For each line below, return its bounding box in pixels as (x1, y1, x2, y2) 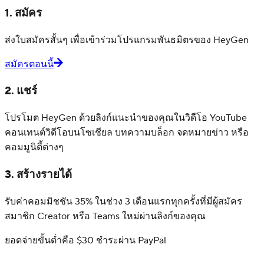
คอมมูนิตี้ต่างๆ (5, 141, 64, 154)
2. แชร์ (5, 84, 37, 98)
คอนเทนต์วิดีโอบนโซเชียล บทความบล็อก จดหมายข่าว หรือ (5, 127, 249, 139)
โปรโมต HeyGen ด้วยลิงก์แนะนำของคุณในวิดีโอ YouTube (5, 112, 247, 124)
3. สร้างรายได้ (5, 167, 72, 181)
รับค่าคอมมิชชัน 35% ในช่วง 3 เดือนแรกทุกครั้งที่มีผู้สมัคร (5, 195, 242, 207)
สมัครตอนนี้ (5, 58, 54, 70)
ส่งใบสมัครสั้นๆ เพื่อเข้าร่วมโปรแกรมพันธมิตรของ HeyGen (5, 34, 249, 46)
